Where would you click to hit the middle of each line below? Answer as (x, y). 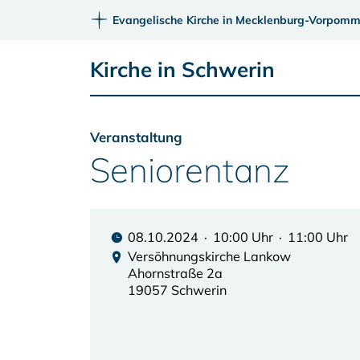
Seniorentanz (190, 170)
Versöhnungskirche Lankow (209, 256)
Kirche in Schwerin (182, 70)
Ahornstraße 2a (175, 273)
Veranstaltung (136, 137)
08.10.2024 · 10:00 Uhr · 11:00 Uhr (238, 237)
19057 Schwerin (177, 290)
